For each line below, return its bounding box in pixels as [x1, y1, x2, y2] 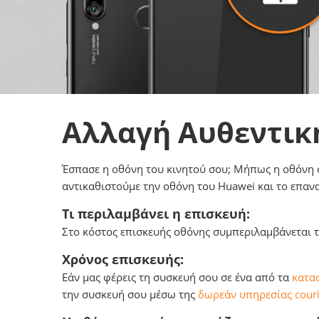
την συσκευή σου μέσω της [62, 287, 198, 301]
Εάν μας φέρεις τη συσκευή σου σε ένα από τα [62, 270, 292, 284]
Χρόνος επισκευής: [62, 251, 184, 268]
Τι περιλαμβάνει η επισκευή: [62, 205, 250, 222]
